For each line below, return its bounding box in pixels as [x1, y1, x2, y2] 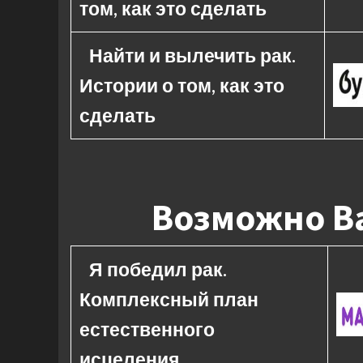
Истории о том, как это [79, 74, 284, 96]
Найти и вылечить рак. [88, 44, 296, 66]
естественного [79, 318, 215, 340]
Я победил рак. [88, 258, 227, 280]
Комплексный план [79, 288, 258, 310]
